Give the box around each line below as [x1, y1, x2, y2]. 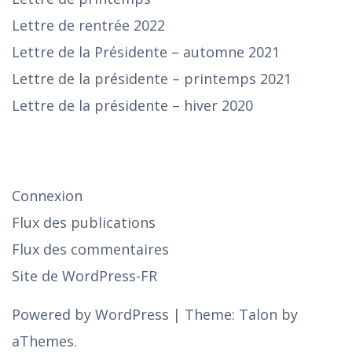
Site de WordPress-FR [12, 266, 157, 285]
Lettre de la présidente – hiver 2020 [12, 95, 253, 115]
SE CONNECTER [12, 140, 121, 159]
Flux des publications [12, 212, 156, 232]
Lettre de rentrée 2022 [12, 15, 165, 35]
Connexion [12, 185, 82, 205]
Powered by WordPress [12, 304, 169, 324]
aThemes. [12, 331, 77, 350]
